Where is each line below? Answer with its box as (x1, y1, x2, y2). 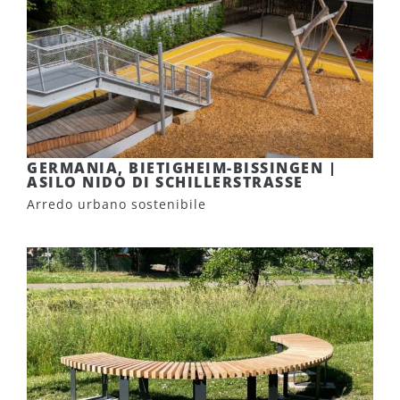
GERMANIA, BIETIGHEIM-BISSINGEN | (27, 158, 337, 178)
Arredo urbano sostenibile (27, 196, 206, 212)
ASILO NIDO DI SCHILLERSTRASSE (27, 172, 294, 192)
